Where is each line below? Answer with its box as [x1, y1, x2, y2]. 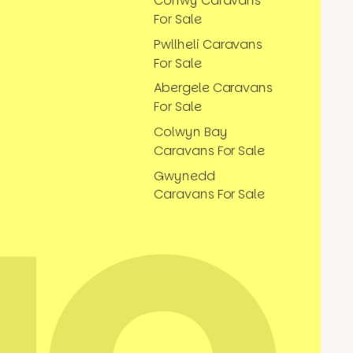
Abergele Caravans [154, 79, 273, 98]
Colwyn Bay [154, 122, 228, 141]
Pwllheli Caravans [154, 35, 263, 54]
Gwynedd [154, 166, 215, 185]
